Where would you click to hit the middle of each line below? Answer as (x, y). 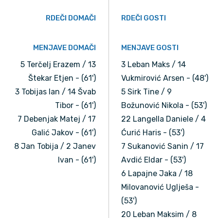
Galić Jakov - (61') (64, 133)
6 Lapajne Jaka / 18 (157, 174)
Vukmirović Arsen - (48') (165, 78)
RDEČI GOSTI (144, 18)
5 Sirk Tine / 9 (146, 92)
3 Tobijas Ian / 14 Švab (55, 92)
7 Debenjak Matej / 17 (57, 119)
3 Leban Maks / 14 (154, 65)
